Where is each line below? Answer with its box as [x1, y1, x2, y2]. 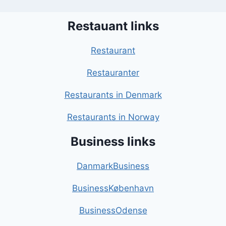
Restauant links [67, 19, 159, 34]
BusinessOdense [79, 205, 147, 216]
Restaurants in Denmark [64, 90, 162, 100]
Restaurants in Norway [67, 112, 159, 123]
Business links [71, 134, 155, 149]
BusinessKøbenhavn [72, 183, 154, 194]
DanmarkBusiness [77, 161, 149, 172]
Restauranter [87, 68, 139, 78]
